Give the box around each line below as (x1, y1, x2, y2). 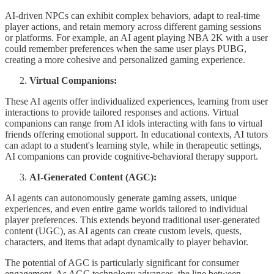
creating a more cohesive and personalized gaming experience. (5, 54, 245, 65)
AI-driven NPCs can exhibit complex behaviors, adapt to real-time (5, 10, 260, 21)
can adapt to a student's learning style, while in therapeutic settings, (5, 139, 262, 150)
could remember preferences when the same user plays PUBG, (5, 43, 246, 54)
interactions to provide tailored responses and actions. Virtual (5, 106, 239, 117)
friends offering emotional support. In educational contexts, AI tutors (5, 128, 268, 139)
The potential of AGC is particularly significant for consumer (5, 257, 239, 268)
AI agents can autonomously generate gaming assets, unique (5, 192, 237, 203)
